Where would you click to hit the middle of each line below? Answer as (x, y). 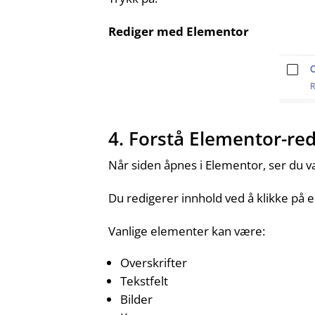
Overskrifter (154, 263)
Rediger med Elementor (179, 32)
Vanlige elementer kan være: (187, 231)
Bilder (137, 300)
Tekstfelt (144, 281)
